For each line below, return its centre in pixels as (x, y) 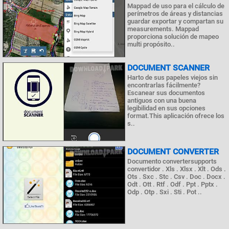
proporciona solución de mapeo (173, 36)
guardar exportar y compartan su (175, 21)
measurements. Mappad (163, 29)
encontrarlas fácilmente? (164, 85)
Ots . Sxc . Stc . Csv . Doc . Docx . (176, 176)
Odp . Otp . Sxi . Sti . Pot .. (165, 192)
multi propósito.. (151, 44)
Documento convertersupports (172, 161)
